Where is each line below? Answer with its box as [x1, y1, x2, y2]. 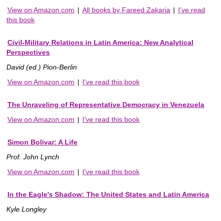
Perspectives [6, 48, 50, 57]
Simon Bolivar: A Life [7, 138, 77, 147]
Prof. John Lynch [6, 153, 59, 161]
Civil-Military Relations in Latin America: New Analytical [7, 38, 193, 47]
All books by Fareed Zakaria [82, 6, 170, 14]
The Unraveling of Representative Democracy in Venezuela [7, 101, 204, 109]
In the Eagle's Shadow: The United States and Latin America [7, 190, 209, 199]
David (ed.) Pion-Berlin [6, 63, 77, 72]
